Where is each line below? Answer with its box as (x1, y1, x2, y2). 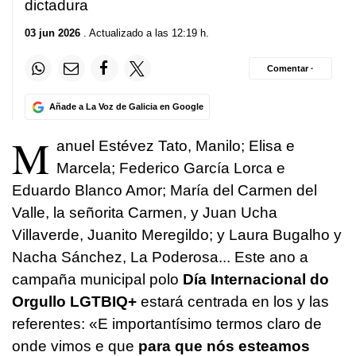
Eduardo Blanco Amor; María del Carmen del (12, 182, 317, 199)
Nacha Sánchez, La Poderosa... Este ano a (12, 249, 308, 266)
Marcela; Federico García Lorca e (56, 160, 285, 177)
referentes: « (12, 315, 98, 333)
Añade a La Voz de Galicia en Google (48, 102, 203, 112)
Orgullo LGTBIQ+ (12, 293, 137, 311)
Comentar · (267, 63, 314, 73)
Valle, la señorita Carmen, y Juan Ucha (12, 204, 277, 222)
